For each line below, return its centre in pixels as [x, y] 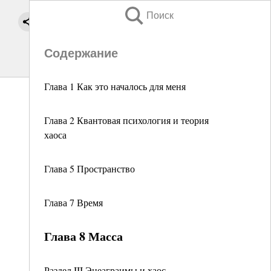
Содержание [81, 53]
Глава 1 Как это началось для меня [115, 86]
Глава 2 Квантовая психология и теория [126, 120]
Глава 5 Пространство [90, 168]
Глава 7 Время [73, 202]
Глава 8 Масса [83, 236]
